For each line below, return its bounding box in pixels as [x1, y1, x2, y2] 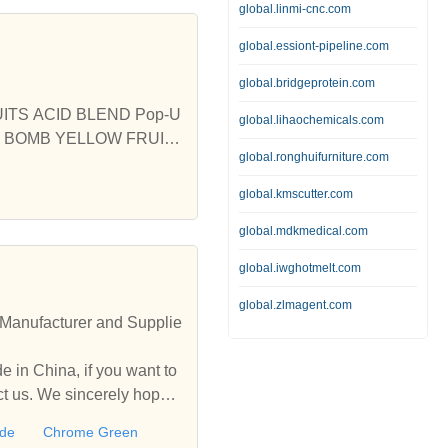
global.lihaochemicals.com [239, 113, 384, 128]
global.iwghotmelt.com [239, 261, 361, 276]
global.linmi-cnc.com [239, 2, 351, 17]
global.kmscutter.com [239, 187, 353, 202]
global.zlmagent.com [239, 298, 352, 313]
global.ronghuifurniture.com [239, 150, 389, 165]
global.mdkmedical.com [239, 224, 368, 239]
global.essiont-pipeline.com [239, 39, 389, 54]
